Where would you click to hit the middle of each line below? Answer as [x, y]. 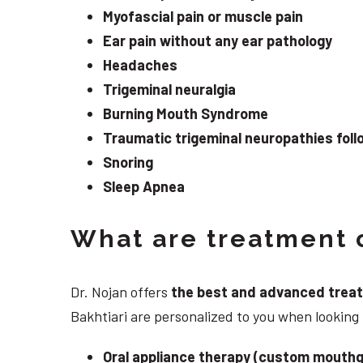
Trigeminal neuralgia [169, 90]
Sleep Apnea [144, 187]
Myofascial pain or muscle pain [203, 17]
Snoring [128, 162]
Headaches [140, 65]
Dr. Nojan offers [121, 292]
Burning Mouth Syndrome [186, 114]
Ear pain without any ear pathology [218, 41]
